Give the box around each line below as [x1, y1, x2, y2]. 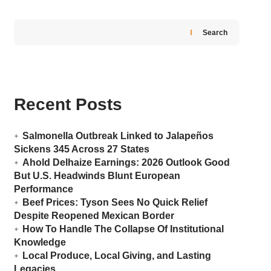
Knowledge [13, 237, 66, 248]
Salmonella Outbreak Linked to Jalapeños [22, 131, 214, 142]
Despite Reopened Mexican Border [13, 211, 174, 221]
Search [202, 28, 227, 37]
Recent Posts [13, 95, 122, 114]
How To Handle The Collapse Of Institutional [22, 224, 224, 235]
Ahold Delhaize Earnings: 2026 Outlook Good [22, 157, 230, 168]
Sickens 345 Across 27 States [13, 144, 149, 155]
